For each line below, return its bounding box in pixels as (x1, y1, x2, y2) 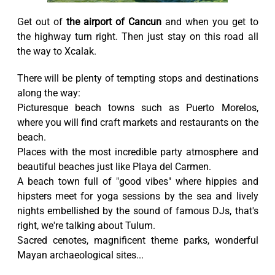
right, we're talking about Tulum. (17, 220, 155, 232)
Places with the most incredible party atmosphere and (17, 146, 258, 158)
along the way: (17, 87, 80, 99)
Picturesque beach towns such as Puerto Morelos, (17, 102, 258, 114)
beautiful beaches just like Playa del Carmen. (17, 161, 211, 173)
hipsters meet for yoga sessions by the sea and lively (17, 190, 258, 203)
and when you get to (161, 16, 258, 28)
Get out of (17, 16, 66, 28)
